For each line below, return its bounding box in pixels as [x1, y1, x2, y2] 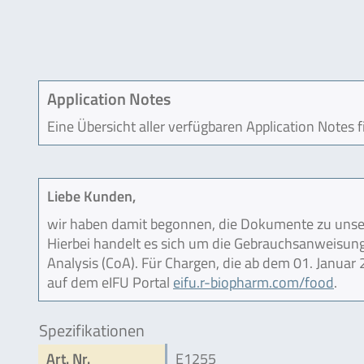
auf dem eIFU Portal [47, 271, 173, 293]
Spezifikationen [39, 317, 145, 343]
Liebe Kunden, [47, 184, 136, 207]
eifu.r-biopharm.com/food [173, 271, 334, 293]
